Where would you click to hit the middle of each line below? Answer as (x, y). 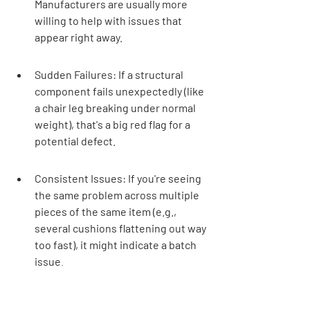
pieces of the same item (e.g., (107, 211)
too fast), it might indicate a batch (117, 244)
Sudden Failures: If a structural (110, 74)
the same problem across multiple (118, 194)
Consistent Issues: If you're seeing (119, 178)
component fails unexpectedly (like (120, 91)
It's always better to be (110, 294)
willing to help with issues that (109, 20)
